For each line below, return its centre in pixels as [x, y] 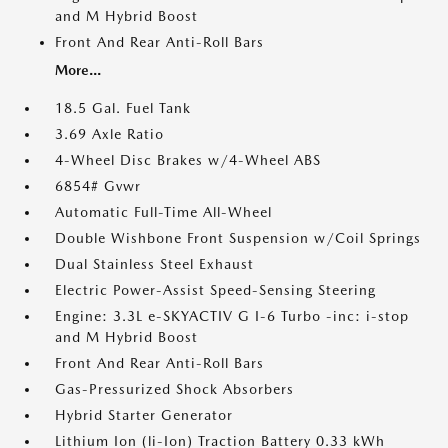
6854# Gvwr [98, 186]
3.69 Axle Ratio [109, 134]
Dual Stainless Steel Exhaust [154, 264]
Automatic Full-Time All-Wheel [163, 212]
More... [78, 70]
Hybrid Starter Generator [144, 415]
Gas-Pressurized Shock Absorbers [174, 389]
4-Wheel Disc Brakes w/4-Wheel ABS [188, 160]
